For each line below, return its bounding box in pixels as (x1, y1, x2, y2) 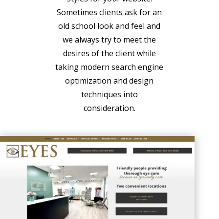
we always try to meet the (63, 34, 156, 45)
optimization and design (65, 75, 154, 86)
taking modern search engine (55, 62, 164, 72)
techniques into (81, 89, 138, 100)
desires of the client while (63, 48, 156, 59)
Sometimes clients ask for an (57, 7, 162, 18)
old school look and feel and (58, 21, 161, 31)
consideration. (83, 103, 135, 113)
